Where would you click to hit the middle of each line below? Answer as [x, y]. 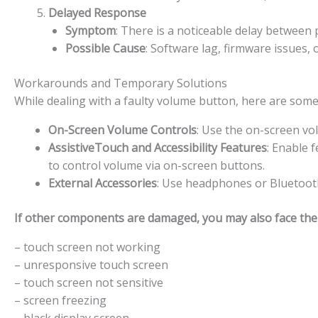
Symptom [91, 30]
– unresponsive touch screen [91, 264]
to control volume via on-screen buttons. [157, 165]
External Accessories [103, 183]
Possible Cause [105, 48]
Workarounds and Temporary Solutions [121, 83]
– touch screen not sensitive [89, 282]
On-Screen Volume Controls [122, 130]
